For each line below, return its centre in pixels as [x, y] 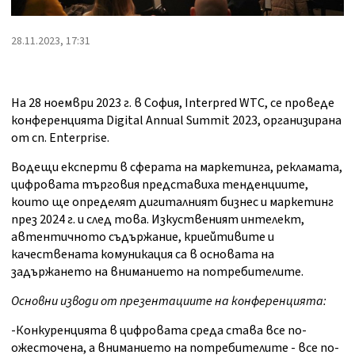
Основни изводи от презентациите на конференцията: [169, 302]
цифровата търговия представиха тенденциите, [160, 185]
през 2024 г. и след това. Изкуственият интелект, [158, 220]
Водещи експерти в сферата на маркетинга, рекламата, [177, 168]
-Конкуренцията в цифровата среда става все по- [159, 331]
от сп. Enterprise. [60, 138]
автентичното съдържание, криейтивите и [143, 237]
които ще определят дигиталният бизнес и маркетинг [172, 202]
